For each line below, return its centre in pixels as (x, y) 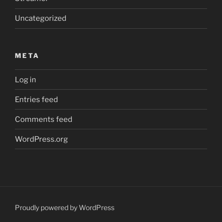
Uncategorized (41, 19)
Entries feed (36, 99)
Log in (26, 80)
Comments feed (44, 119)
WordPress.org (41, 139)
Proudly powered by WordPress (65, 208)
